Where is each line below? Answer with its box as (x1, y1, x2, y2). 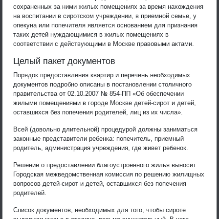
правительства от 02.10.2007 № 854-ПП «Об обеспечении (13, 89, 184, 97)
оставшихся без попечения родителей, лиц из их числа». (13, 108, 183, 116)
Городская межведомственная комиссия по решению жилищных (13, 170, 204, 178)
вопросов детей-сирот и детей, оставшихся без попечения (13, 179, 186, 187)
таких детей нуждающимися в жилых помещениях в (13, 30, 169, 38)
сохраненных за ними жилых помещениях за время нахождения (13, 2, 203, 10)
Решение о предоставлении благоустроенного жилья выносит (13, 161, 196, 169)
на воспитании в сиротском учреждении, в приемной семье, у (13, 12, 197, 20)
